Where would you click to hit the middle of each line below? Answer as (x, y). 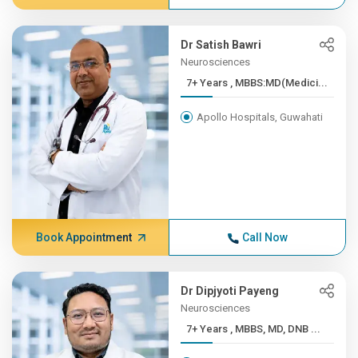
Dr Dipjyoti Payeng (230, 291)
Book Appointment (84, 237)
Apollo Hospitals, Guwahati (260, 117)
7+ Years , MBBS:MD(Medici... (279, 83)
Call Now (265, 237)
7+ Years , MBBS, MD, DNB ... (276, 329)
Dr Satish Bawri (221, 45)
